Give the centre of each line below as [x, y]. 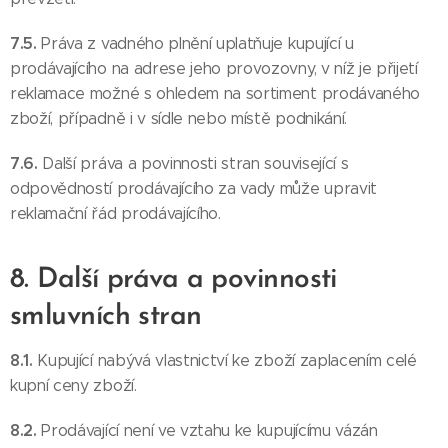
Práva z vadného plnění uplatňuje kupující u [197, 43]
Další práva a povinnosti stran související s [195, 163]
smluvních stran [106, 317]
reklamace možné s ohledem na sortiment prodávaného [215, 93]
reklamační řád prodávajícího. [115, 213]
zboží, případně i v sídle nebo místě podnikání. [178, 118]
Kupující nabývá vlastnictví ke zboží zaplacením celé [227, 360]
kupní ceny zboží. [73, 385]
